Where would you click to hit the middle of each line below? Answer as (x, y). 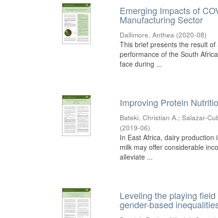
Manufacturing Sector (162, 20)
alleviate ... (136, 157)
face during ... (141, 64)
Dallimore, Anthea (147, 35)
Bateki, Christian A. (149, 118)
